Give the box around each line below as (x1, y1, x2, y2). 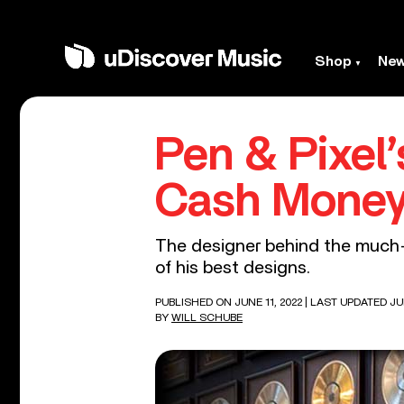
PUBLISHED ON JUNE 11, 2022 (155, 297, 305, 308)
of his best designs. (155, 259, 310, 277)
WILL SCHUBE (171, 312, 243, 323)
